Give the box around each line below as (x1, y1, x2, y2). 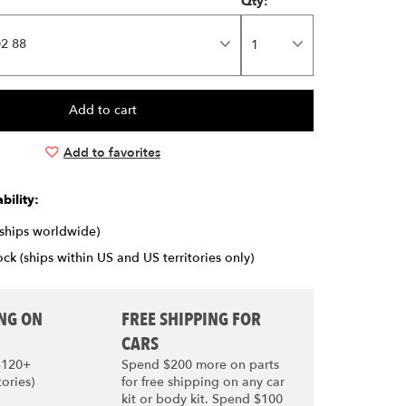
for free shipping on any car (121, 373, 285, 391)
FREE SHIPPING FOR (121, 307, 261, 332)
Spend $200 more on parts (121, 356, 279, 373)
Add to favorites (63, 144, 160, 161)
